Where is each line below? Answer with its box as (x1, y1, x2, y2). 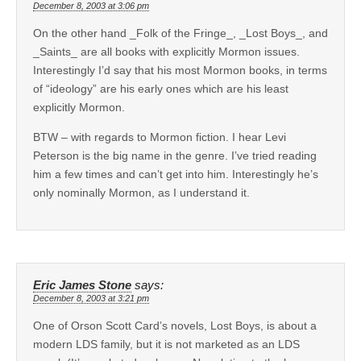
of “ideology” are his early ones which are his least (33, 81, 288, 95)
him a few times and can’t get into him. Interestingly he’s (33, 167, 318, 180)
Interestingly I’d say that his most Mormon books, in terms (33, 63, 327, 77)
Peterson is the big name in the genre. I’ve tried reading (33, 148, 317, 162)
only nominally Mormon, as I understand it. (33, 185, 250, 199)
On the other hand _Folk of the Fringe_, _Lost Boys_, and (33, 26, 328, 39)
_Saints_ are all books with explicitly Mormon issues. (33, 44, 300, 58)
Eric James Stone (33, 278, 131, 292)
